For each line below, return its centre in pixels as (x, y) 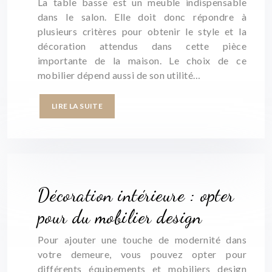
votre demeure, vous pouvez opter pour (142, 254)
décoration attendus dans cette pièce (142, 46)
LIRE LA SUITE (77, 106)
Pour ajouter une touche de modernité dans (142, 240)
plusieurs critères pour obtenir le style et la (142, 31)
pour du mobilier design (120, 217)
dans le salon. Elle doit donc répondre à (142, 17)
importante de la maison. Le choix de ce (142, 60)
